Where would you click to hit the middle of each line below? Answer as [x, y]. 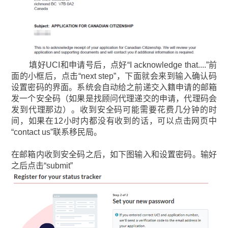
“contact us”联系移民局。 [57, 132]
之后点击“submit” [42, 166]
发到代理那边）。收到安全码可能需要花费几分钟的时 [114, 110]
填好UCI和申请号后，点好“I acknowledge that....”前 [114, 65]
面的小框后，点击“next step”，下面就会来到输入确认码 [114, 76]
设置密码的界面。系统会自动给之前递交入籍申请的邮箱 [114, 88]
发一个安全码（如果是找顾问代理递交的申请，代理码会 [114, 99]
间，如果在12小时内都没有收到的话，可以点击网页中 [114, 121]
